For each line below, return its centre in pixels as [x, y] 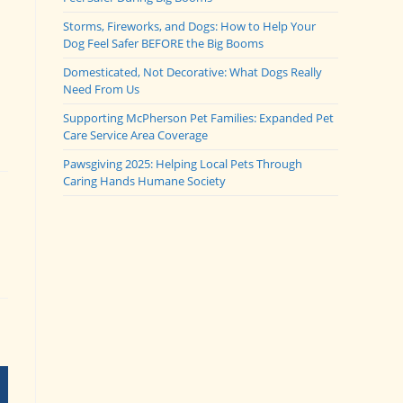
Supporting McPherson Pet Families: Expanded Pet [198, 118]
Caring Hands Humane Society [144, 181]
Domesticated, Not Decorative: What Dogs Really [193, 72]
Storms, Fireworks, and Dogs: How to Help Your [189, 26]
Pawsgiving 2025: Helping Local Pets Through [183, 164]
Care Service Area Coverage [135, 135]
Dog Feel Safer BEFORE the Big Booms [163, 43]
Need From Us [101, 89]
